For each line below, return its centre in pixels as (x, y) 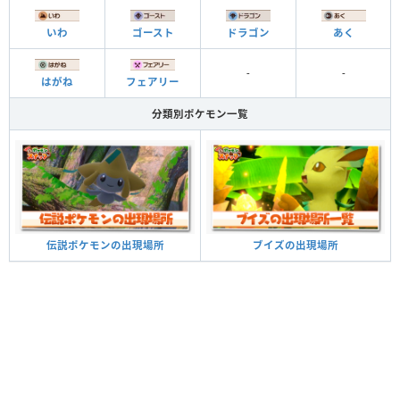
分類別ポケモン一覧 (200, 113)
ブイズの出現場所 (296, 245)
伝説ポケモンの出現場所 (105, 246)
